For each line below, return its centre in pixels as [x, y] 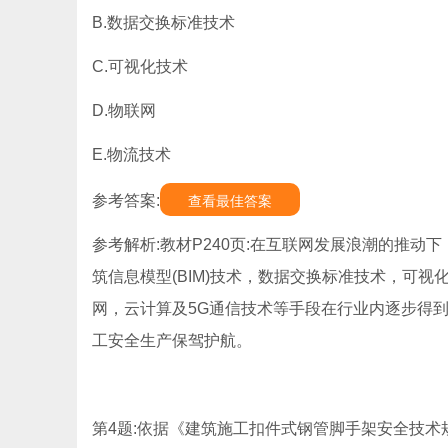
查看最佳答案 [230, 201]
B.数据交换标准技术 [163, 22]
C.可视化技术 [140, 66]
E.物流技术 [131, 154]
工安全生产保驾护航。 [172, 340]
